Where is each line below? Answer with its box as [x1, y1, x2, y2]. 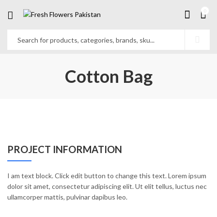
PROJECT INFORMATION [7, 143, 122, 155]
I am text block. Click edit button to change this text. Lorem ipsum [7, 171, 206, 180]
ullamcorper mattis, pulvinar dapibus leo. [7, 193, 127, 201]
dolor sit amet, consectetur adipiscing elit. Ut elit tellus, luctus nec [7, 182, 207, 190]
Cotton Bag [64, 65, 153, 87]
